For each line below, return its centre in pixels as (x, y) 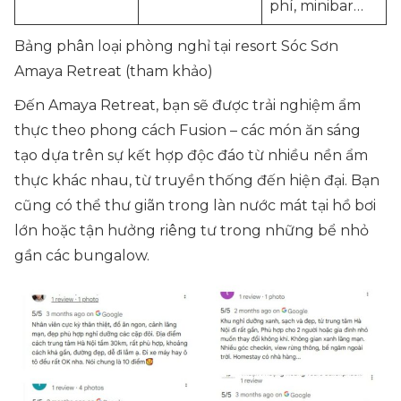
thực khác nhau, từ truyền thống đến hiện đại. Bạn (197, 180)
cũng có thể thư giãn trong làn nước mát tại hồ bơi (195, 205)
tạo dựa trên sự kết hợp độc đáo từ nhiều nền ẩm (191, 155)
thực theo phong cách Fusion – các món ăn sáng (188, 130)
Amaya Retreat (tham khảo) (114, 71)
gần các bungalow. (82, 256)
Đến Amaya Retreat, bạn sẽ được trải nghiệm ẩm (188, 105)
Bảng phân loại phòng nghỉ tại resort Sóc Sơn (176, 46)
